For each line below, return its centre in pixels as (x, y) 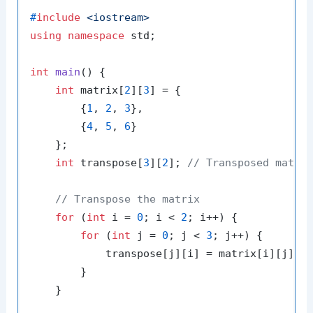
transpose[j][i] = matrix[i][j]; (166, 253)
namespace (96, 35)
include (59, 17)
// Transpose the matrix (128, 199)
